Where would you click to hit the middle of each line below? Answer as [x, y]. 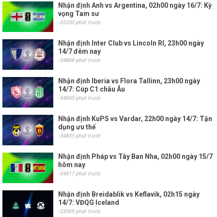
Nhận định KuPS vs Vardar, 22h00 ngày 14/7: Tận [135, 119]
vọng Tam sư [79, 14]
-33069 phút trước [79, 211]
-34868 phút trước [79, 60]
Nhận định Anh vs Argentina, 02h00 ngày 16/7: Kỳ [135, 5]
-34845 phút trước [79, 98]
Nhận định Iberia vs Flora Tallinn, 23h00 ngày [129, 81]
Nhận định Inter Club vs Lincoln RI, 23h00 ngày [131, 43]
